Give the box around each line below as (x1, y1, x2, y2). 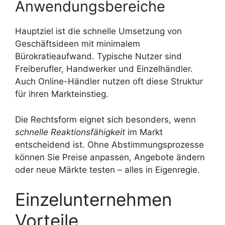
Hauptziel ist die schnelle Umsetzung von (15, 26, 182, 37)
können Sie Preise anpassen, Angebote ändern (15, 152, 205, 162)
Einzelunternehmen (15, 189, 172, 210)
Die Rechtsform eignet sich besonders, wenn (15, 114, 196, 125)
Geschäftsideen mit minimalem (15, 39, 140, 49)
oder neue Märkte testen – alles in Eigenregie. (15, 164, 200, 175)
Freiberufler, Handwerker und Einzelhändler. (15, 64, 193, 74)
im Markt (125, 127, 163, 137)
